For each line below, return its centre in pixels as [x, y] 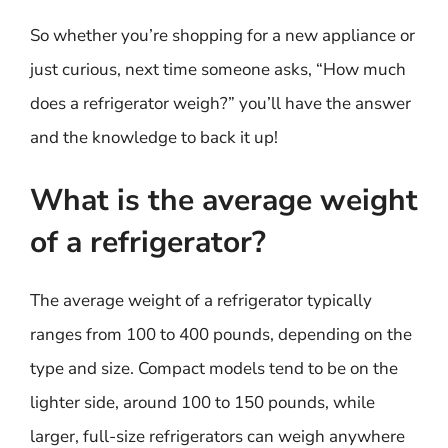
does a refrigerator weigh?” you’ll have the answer [220, 103]
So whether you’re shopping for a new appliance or [222, 35]
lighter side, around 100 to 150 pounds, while [202, 402]
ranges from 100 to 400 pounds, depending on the [221, 334]
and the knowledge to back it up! [154, 137]
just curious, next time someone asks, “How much [218, 69]
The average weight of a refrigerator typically [201, 300]
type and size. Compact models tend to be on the [214, 368]
